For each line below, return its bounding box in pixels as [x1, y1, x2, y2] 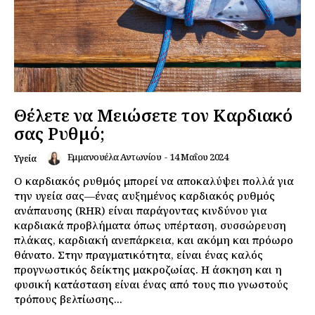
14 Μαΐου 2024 [169, 150, 228, 163]
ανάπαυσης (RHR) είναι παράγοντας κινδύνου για [14, 202, 267, 217]
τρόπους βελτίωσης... [14, 291, 122, 306]
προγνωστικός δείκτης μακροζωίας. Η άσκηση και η [14, 262, 201, 276]
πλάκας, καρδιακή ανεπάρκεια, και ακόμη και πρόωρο [14, 232, 293, 247]
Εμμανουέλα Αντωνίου [67, 150, 161, 163]
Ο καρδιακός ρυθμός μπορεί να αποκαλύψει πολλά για [14, 173, 294, 188]
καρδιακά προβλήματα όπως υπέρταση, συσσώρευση [14, 217, 286, 232]
